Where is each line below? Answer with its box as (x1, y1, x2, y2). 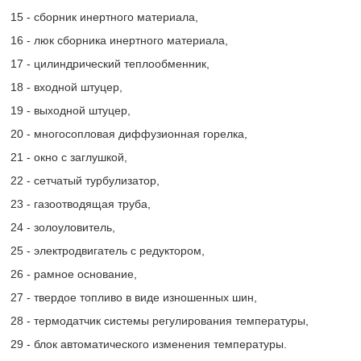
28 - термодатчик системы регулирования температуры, (10, 314, 309, 327)
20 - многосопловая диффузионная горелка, (10, 127, 247, 140)
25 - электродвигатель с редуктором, (10, 244, 205, 257)
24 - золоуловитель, (10, 221, 115, 234)
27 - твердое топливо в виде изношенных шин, (10, 291, 257, 304)
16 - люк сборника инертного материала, (10, 34, 228, 47)
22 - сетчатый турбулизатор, (10, 174, 160, 187)
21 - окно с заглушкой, (10, 151, 127, 164)
